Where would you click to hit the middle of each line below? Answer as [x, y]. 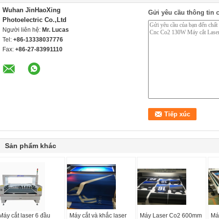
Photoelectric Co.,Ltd [34, 20]
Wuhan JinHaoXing [32, 10]
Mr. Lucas [55, 30]
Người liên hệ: [22, 30]
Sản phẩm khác [31, 146]
